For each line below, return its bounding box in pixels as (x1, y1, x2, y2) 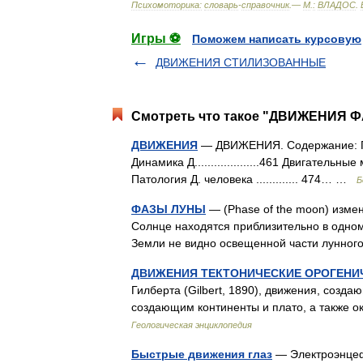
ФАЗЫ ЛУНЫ (131, 203, 206, 216)
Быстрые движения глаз (131, 348, 272, 361)
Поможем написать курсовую (192, 32, 361, 45)
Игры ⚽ (131, 32, 181, 45)
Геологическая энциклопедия (131, 320, 252, 330)
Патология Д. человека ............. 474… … (131, 173, 357, 186)
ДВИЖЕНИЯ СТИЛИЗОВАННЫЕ (156, 56, 326, 69)
